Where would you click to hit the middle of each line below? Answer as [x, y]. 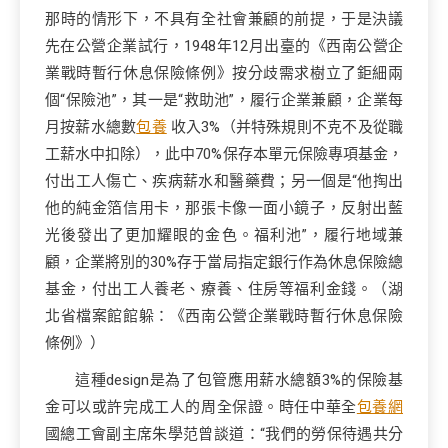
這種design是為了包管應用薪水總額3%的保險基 [239, 380]
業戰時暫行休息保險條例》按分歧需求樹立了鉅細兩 [224, 73]
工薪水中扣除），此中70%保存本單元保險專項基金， [224, 154]
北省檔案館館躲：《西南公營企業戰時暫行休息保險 [224, 316]
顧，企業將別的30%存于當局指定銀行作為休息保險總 [224, 262]
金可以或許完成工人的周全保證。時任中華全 [201, 407]
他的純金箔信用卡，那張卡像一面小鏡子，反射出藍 [224, 208]
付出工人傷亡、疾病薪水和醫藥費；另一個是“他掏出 [224, 181]
